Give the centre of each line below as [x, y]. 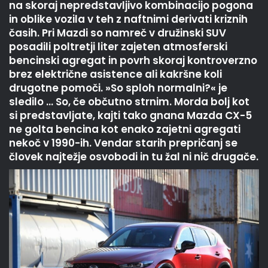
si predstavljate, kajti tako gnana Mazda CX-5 [130, 116]
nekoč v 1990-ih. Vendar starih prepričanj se [123, 143]
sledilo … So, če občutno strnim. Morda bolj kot [129, 102]
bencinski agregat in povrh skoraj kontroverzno [133, 61]
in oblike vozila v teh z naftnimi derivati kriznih [128, 19]
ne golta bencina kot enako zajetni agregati [125, 130]
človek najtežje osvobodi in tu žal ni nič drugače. [134, 157]
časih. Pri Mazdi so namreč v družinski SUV [118, 33]
